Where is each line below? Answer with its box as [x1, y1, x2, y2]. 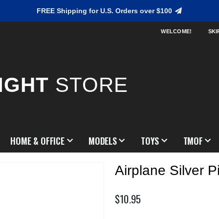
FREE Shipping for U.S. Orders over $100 [37, 7, 175, 15]
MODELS [88, 134, 117, 147]
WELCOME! [161, 28, 192, 34]
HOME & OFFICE [10, 134, 65, 147]
